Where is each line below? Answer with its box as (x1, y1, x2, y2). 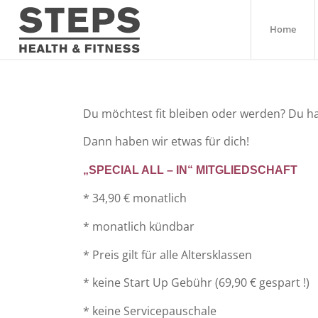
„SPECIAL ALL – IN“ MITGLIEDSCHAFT (83, 163, 298, 176)
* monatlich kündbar (83, 218, 195, 234)
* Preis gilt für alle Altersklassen (83, 246, 253, 263)
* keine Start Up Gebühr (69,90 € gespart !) (83, 275, 310, 291)
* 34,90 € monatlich (83, 190, 187, 207)
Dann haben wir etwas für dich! (83, 133, 250, 150)
